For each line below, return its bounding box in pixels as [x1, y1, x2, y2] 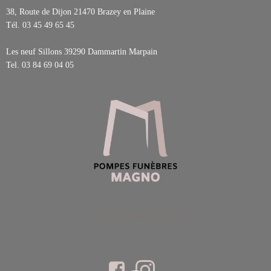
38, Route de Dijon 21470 [6, 7, 97, 16]
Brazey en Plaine [97, 7, 155, 16]
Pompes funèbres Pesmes [83, 212, 188, 222]
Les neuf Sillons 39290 [6, 47, 88, 56]
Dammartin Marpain [88, 47, 157, 56]
